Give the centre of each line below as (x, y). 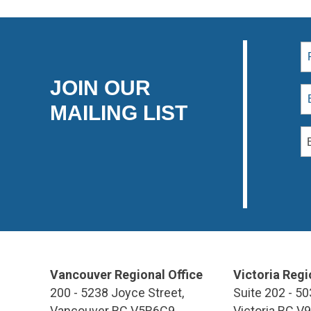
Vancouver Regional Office (126, 274)
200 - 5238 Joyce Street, (117, 292)
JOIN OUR (100, 87)
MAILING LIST (119, 112)
